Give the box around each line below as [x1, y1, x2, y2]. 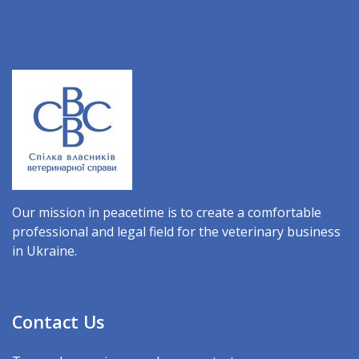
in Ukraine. [12, 242, 77, 260]
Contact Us [12, 310, 104, 334]
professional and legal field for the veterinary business [12, 223, 341, 241]
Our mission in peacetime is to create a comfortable [12, 204, 321, 222]
